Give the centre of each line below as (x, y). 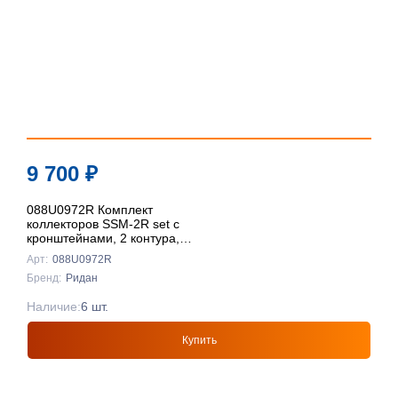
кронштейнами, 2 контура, (103, 239)
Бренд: (44, 279)
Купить (199, 341)
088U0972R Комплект (90, 210)
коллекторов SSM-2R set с (103, 224)
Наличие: (54, 307)
